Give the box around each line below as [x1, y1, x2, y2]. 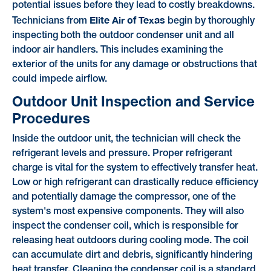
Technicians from [11, 16, 90, 25]
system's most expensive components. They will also [11, 207, 244, 217]
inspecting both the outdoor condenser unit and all [11, 31, 234, 40]
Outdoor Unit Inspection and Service [11, 90, 255, 112]
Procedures [11, 106, 90, 129]
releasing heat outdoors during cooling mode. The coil [11, 237, 249, 246]
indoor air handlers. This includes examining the [11, 45, 223, 54]
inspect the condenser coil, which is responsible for [11, 222, 238, 231]
